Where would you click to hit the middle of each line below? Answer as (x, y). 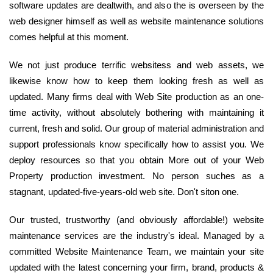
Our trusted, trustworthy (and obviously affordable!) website (136, 220)
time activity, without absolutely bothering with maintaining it (136, 113)
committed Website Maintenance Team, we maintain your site (136, 252)
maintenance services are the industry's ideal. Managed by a (136, 236)
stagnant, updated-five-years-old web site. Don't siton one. (124, 192)
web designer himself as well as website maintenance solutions (136, 21)
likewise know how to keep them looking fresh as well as (136, 81)
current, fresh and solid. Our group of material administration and (136, 129)
